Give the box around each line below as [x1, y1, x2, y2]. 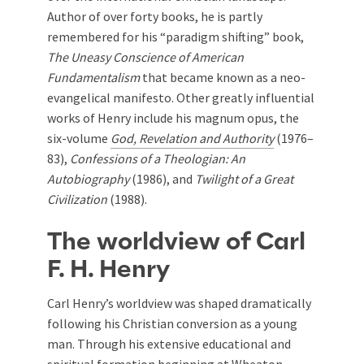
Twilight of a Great [195, 171, 293, 187]
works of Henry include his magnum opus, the [47, 110, 299, 126]
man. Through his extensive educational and [47, 336, 291, 352]
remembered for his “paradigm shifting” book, [47, 28, 304, 45]
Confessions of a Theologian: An [70, 150, 245, 167]
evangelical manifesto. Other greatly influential [47, 89, 314, 106]
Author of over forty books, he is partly [47, 8, 262, 24]
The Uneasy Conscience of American [47, 49, 244, 65]
